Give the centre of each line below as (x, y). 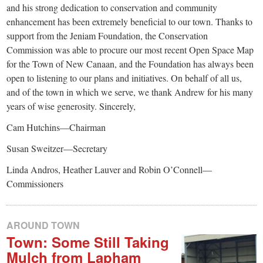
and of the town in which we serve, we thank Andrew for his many (130, 92)
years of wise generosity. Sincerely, (71, 106)
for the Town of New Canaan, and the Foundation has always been (130, 64)
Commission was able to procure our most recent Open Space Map (130, 50)
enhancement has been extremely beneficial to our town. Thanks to (130, 22)
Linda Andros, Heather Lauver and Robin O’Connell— (109, 170)
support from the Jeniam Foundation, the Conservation (107, 36)
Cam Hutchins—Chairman (56, 127)
